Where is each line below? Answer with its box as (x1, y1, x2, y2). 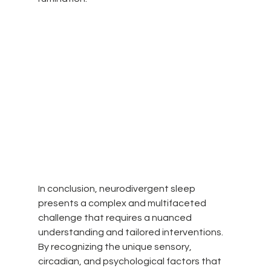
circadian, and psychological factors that (38, 256, 223, 266)
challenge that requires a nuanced (38, 212, 194, 223)
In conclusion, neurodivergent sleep (38, 183, 197, 194)
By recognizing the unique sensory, (38, 241, 194, 252)
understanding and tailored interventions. (38, 227, 225, 237)
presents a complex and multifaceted (38, 198, 208, 208)
